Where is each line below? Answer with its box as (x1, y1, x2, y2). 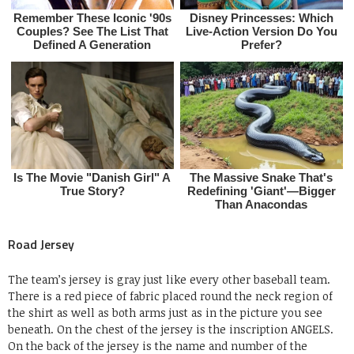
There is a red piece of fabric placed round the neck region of (8, 288, 333, 303)
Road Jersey (8, 234, 74, 254)
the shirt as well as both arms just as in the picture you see (8, 304, 322, 320)
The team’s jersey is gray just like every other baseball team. (8, 271, 330, 287)
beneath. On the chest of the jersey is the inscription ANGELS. (8, 321, 333, 337)
